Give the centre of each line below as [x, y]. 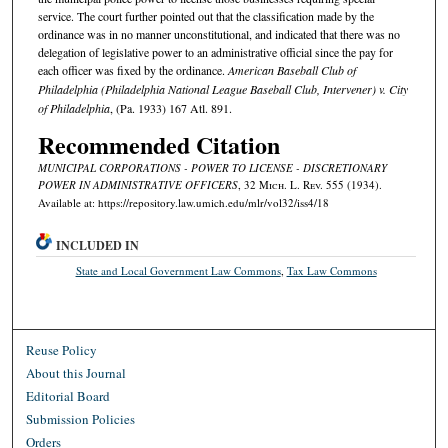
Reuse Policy [62, 349]
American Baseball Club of [291, 70]
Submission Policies [81, 418]
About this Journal [76, 372]
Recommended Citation [158, 144]
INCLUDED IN [98, 245]
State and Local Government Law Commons [178, 270]
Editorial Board [68, 395]
